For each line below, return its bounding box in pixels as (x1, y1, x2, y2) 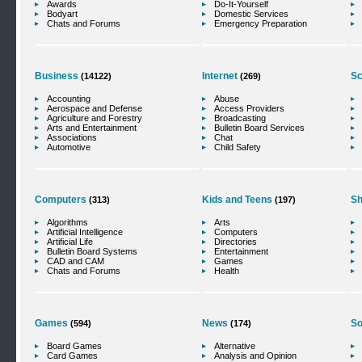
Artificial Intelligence (47, 227, 123, 237)
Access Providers (214, 103, 284, 113)
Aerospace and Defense (47, 103, 142, 113)
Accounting (47, 94, 90, 103)
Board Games (47, 341, 102, 351)
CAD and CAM (47, 256, 104, 266)
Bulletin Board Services (214, 123, 305, 133)
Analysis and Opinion (214, 351, 297, 360)
